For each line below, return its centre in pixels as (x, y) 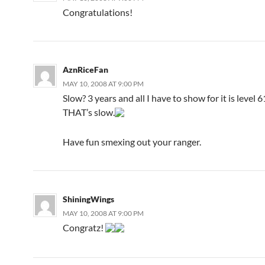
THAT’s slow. (89, 112)
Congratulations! (98, 12)
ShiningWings (88, 199)
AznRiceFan (85, 69)
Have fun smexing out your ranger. (132, 141)
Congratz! (84, 227)
